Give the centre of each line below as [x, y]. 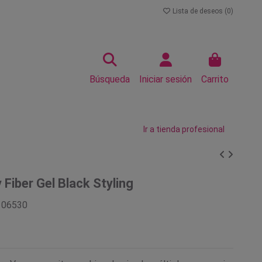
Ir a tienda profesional [184, 129]
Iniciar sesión [166, 79]
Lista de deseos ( [199, 11]
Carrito [215, 79]
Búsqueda [110, 79]
